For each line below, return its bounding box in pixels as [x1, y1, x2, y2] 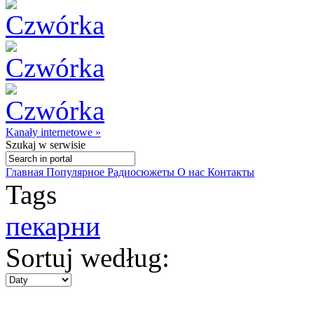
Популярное [46, 166, 107, 178]
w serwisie [36, 139, 86, 151]
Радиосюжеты [107, 166, 177, 178]
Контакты [207, 166, 254, 178]
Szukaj [6, 139, 36, 151]
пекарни [6, 211, 100, 241]
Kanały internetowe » [6, 126, 101, 138]
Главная [6, 166, 46, 178]
